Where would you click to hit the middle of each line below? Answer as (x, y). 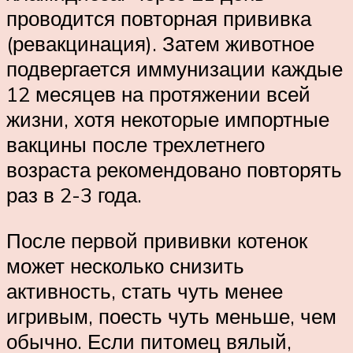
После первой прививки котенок (157, 240)
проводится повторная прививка (159, 19)
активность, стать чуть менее (145, 290)
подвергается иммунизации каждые (175, 69)
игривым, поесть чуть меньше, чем (171, 316)
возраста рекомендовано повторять (174, 170)
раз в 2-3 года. (74, 195)
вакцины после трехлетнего (136, 145)
